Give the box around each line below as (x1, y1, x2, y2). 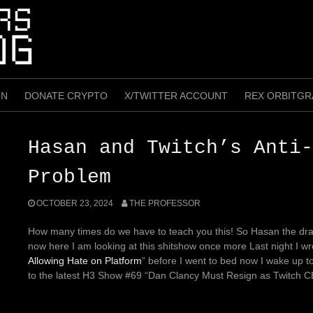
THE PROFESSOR (129, 198, 201, 208)
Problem (28, 166, 111, 188)
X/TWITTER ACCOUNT (124, 89, 228, 101)
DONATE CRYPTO (24, 89, 108, 101)
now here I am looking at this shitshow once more (28, 240, 249, 252)
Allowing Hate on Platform (28, 254, 142, 266)
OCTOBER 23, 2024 (36, 198, 113, 208)
